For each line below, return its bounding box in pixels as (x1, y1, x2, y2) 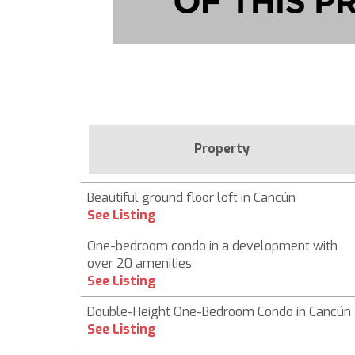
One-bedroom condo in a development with (87, 238, 338, 254)
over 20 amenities (87, 255, 192, 272)
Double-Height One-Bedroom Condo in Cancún (87, 303, 351, 320)
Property (194, 140, 250, 157)
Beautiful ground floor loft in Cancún (87, 189, 296, 206)
